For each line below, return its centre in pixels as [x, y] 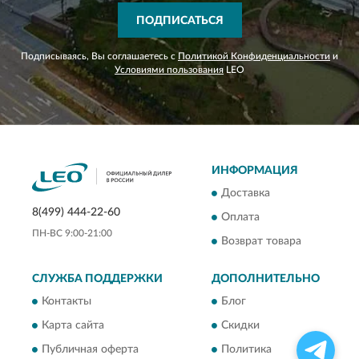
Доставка [246, 194]
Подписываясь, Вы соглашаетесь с [99, 56]
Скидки [240, 326]
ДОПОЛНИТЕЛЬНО [266, 279]
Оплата [240, 218]
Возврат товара [261, 242]
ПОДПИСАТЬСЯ [179, 21]
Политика [246, 350]
